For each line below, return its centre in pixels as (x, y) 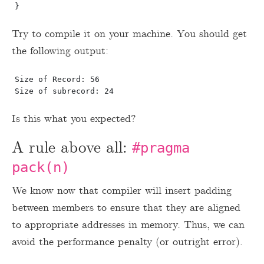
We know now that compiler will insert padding (122, 191)
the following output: (60, 51)
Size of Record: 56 (57, 79)
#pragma (161, 148)
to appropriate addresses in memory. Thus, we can (128, 225)
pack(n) (41, 167)
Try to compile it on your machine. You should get (129, 34)
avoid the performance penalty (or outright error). (127, 242)
